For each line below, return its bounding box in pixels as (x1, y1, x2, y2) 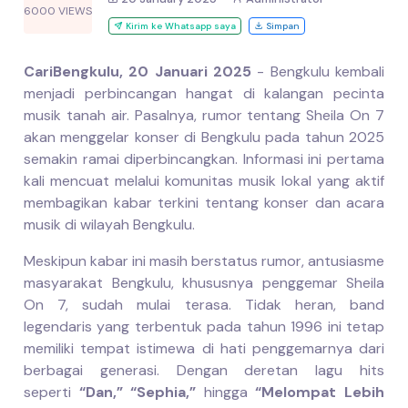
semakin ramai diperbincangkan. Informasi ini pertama (24, 149, 384, 169)
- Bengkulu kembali (251, 62, 384, 82)
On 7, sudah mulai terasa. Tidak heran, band (24, 295, 384, 315)
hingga (196, 382, 256, 403)
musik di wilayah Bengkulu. (24, 215, 195, 235)
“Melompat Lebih (255, 382, 385, 403)
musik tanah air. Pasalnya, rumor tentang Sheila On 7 (24, 106, 384, 126)
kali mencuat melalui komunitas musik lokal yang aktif (24, 171, 384, 191)
